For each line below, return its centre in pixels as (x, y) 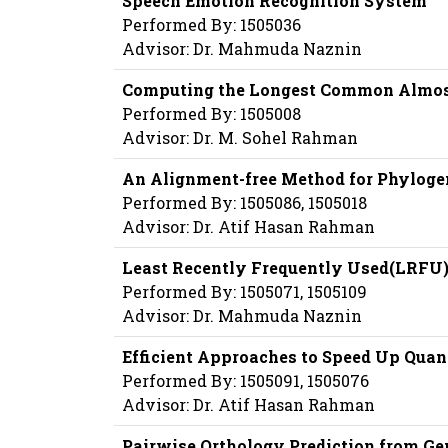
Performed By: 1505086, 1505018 (244, 203)
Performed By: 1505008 (211, 114)
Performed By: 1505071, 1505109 (244, 292)
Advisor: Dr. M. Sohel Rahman (240, 138)
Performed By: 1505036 (211, 25)
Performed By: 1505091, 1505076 (245, 381)
